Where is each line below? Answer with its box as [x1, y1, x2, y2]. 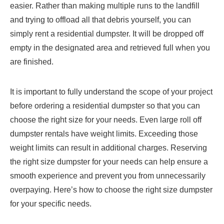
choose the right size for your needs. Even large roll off [10, 115, 201, 124]
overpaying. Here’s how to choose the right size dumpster [10, 185, 212, 194]
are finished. [10, 57, 55, 66]
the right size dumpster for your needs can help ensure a [10, 157, 208, 166]
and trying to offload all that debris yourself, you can [10, 15, 191, 24]
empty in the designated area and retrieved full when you [10, 43, 210, 52]
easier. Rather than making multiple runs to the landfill [10, 1, 199, 10]
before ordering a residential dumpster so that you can [10, 101, 200, 110]
